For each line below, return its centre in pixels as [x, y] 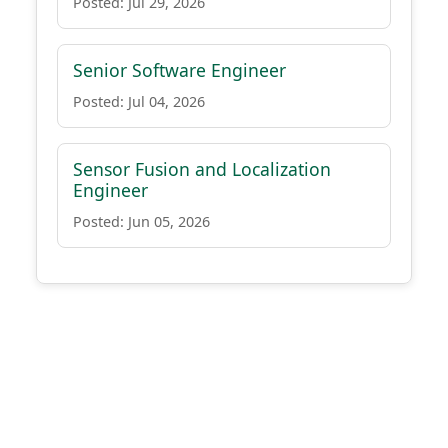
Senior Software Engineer [179, 70]
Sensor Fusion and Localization [202, 169]
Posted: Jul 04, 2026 [139, 101]
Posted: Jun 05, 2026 [141, 221]
